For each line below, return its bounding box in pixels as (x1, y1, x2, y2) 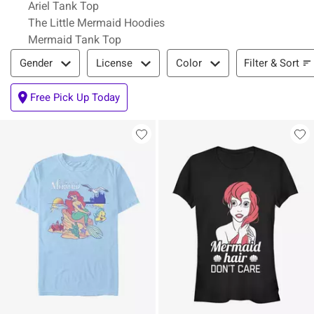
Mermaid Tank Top (28, 33, 121, 46)
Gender (20, 57, 53, 69)
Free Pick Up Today (30, 91, 120, 104)
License (96, 57, 132, 69)
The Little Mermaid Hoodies (28, 16, 165, 29)
